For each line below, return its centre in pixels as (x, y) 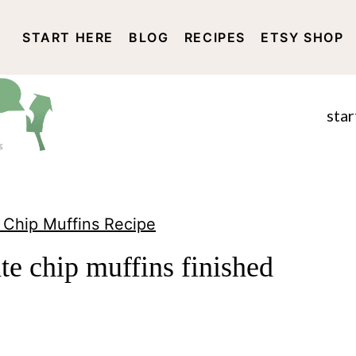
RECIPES (215, 38)
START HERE (68, 38)
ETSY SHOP (302, 38)
